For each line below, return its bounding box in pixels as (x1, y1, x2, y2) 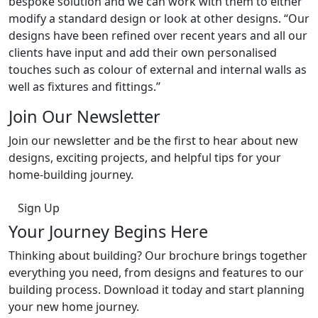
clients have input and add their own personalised (9, 44, 277, 60)
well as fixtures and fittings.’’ (9, 78, 160, 94)
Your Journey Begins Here (9, 219, 208, 243)
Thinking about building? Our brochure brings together (9, 247, 307, 263)
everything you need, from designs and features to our (9, 264, 304, 280)
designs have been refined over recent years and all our (9, 27, 307, 43)
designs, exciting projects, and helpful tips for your (9, 149, 281, 165)
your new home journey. (9, 298, 139, 314)
